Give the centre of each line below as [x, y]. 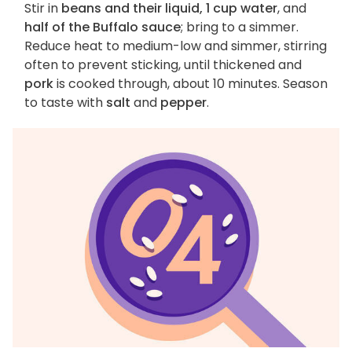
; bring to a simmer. [240, 27]
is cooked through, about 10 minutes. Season [191, 83]
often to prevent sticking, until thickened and [163, 64]
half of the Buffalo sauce [103, 27]
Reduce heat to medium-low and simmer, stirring [176, 46]
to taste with [65, 102]
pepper [183, 102]
